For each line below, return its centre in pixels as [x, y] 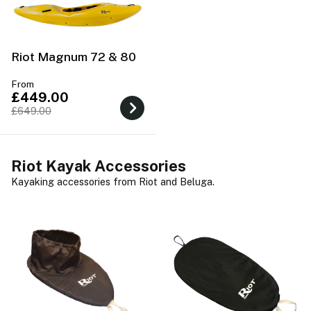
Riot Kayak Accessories [99, 166]
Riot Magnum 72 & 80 [74, 56]
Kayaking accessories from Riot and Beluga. [113, 181]
